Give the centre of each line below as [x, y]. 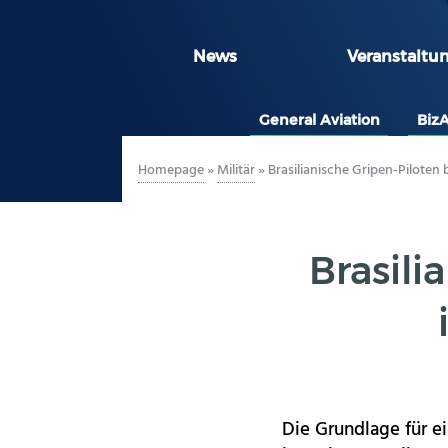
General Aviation [319, 119]
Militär [236, 170]
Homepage [171, 170]
